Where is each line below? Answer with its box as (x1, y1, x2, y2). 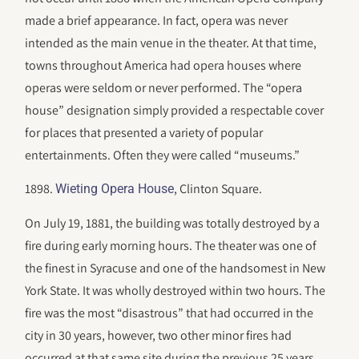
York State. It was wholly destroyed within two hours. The (25, 281, 326, 299)
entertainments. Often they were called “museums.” (25, 146, 301, 163)
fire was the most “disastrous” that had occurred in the (25, 304, 314, 321)
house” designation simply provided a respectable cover (25, 101, 325, 119)
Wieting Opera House (55, 181, 175, 197)
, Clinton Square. (174, 180, 263, 198)
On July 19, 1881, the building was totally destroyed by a (25, 214, 321, 232)
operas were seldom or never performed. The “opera (25, 79, 303, 96)
